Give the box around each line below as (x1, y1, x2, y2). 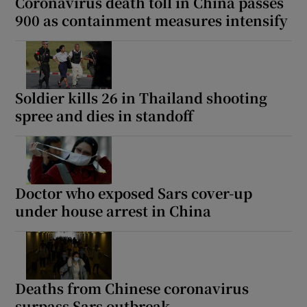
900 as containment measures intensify (15, 10, 288, 30)
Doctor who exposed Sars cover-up (15, 182, 253, 203)
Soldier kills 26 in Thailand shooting (15, 87, 268, 108)
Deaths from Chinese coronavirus (15, 278, 249, 298)
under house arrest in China (15, 200, 212, 221)
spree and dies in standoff (15, 105, 194, 125)
